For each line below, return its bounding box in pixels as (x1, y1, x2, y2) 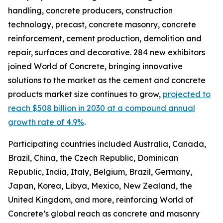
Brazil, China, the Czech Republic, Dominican (8, 153, 178, 163)
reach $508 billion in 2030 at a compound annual (8, 103, 195, 113)
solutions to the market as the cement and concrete (8, 75, 206, 85)
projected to (163, 89, 211, 99)
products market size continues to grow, (8, 89, 163, 99)
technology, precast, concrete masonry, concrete (8, 19, 196, 29)
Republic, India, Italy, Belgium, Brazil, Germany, (8, 167, 192, 177)
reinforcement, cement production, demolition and (8, 33, 202, 43)
